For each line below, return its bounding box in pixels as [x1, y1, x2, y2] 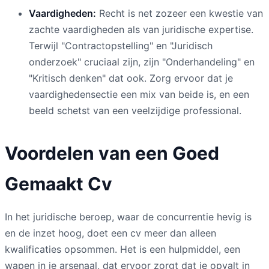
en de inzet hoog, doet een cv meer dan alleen [5, 226, 216, 239]
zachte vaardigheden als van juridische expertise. [29, 23, 253, 35]
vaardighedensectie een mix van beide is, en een [29, 88, 249, 100]
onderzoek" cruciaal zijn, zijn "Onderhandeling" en [29, 55, 255, 68]
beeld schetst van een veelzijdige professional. [29, 104, 241, 116]
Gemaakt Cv [5, 172, 112, 195]
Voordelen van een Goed [5, 142, 219, 164]
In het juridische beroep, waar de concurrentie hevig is [5, 210, 252, 223]
